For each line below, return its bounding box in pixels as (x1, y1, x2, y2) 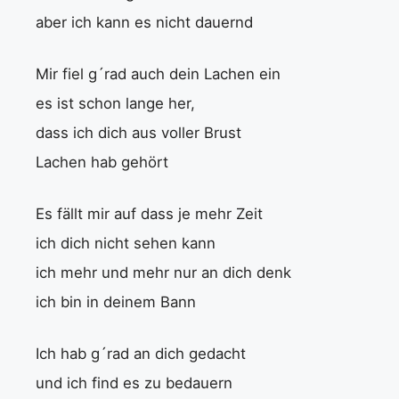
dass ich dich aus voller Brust (36, 123, 241, 142)
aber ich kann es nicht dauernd (36, 12, 253, 31)
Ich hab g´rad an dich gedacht (36, 345, 246, 363)
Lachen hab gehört (36, 152, 168, 171)
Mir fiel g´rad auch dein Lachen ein (36, 64, 281, 83)
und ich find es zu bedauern (36, 374, 232, 393)
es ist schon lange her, (36, 94, 195, 112)
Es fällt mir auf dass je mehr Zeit (36, 204, 263, 223)
